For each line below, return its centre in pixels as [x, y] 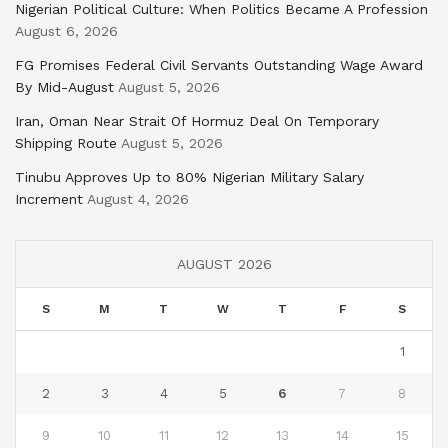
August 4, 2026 [138, 198]
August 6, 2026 [66, 30]
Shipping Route [66, 142]
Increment [49, 198]
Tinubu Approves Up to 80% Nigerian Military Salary [189, 176]
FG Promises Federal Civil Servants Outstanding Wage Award [219, 64]
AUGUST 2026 [224, 263]
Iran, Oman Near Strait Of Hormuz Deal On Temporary [197, 120]
